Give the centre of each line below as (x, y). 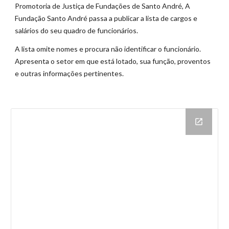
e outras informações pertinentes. (70, 73)
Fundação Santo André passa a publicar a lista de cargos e (106, 18)
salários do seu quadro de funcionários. (77, 30)
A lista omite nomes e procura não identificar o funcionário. (108, 49)
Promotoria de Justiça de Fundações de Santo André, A (103, 6)
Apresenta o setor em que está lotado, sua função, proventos (113, 61)
